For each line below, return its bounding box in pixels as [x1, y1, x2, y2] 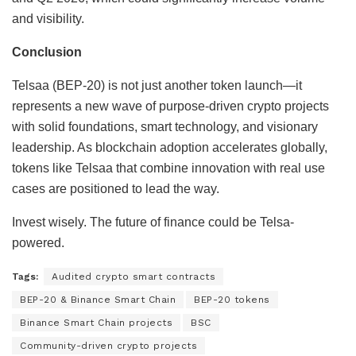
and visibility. [12, 11, 84, 25]
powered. [12, 235, 64, 250]
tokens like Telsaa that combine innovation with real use [12, 161, 325, 175]
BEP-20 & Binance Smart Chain [20, 293, 176, 305]
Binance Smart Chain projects [20, 316, 172, 328]
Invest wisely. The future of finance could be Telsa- [12, 215, 294, 229]
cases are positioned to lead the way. [12, 181, 219, 195]
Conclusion [12, 44, 82, 59]
